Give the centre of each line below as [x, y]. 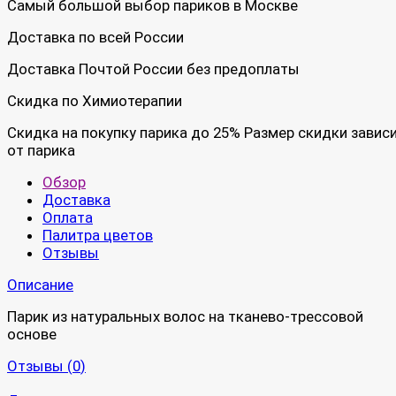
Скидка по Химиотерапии [95, 100]
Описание [40, 284]
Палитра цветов [98, 235]
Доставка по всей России [95, 37]
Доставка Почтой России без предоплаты [153, 69]
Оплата [68, 217]
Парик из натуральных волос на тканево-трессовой [185, 316]
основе [32, 334]
